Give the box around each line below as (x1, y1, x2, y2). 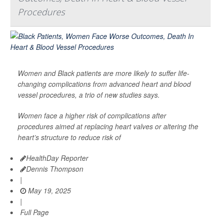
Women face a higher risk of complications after (18, 110, 166, 121)
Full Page (20, 207, 49, 218)
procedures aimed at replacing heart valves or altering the (18, 121, 198, 132)
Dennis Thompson (26, 164, 83, 174)
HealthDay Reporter (26, 153, 88, 163)
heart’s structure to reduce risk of (18, 132, 121, 143)
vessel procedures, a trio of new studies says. (18, 90, 160, 100)
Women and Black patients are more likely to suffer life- (18, 68, 189, 78)
